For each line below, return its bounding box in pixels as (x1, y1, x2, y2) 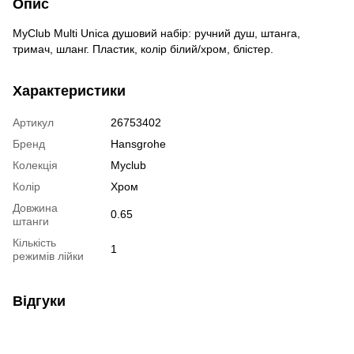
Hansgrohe (111, 137, 166, 150)
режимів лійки (13, 249, 84, 262)
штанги (13, 214, 49, 228)
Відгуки (13, 292, 66, 309)
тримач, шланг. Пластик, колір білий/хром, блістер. (13, 42, 273, 55)
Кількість (13, 235, 56, 249)
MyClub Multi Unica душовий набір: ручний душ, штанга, (13, 26, 300, 40)
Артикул (13, 115, 54, 129)
